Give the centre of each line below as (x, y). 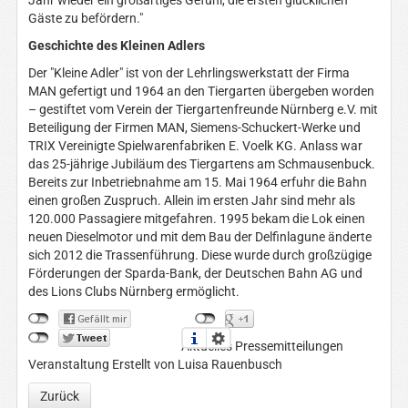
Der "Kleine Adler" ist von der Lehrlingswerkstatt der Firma (189, 73)
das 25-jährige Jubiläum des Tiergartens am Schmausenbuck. (201, 164)
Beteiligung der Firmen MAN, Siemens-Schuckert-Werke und (194, 128)
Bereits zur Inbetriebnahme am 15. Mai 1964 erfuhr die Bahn (197, 183)
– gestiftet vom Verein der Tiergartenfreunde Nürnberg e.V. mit (203, 110)
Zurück (59, 397)
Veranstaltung (70, 365)
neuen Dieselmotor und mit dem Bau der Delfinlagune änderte (199, 237)
